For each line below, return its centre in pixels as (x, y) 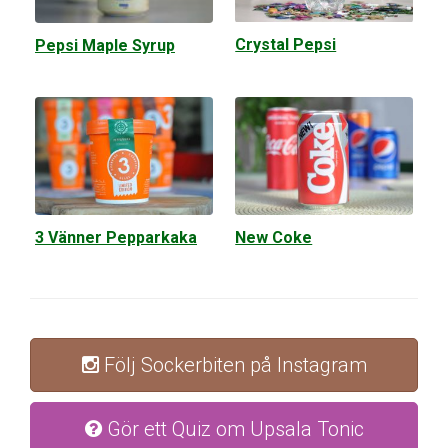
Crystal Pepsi (286, 45)
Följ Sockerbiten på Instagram (232, 364)
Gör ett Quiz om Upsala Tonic (232, 428)
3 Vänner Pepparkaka (116, 237)
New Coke (274, 237)
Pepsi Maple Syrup (105, 45)
